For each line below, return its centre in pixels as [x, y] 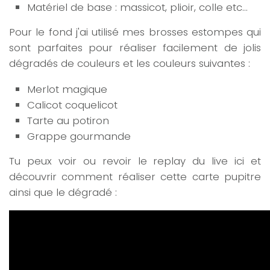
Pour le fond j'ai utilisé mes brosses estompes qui [135, 32]
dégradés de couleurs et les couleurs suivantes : [130, 64]
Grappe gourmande [79, 136]
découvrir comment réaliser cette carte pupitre [135, 176]
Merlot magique [67, 89]
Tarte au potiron [68, 120]
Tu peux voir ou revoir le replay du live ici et [135, 161]
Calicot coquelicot [72, 105]
